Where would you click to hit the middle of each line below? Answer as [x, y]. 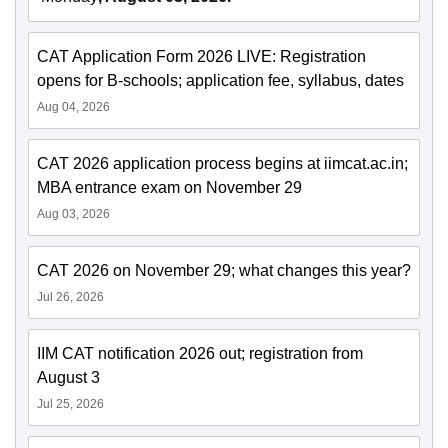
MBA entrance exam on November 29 [169, 188]
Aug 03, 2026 [73, 214]
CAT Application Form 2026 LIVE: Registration [201, 57]
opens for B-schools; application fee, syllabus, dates [220, 81]
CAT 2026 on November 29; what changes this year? [224, 271]
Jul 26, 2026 [70, 297]
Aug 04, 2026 [73, 107]
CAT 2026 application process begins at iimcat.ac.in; [222, 164]
